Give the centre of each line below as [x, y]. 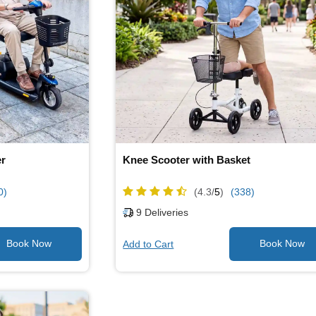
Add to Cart [148, 244]
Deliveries [165, 213]
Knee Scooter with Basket [187, 159]
